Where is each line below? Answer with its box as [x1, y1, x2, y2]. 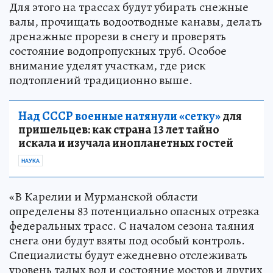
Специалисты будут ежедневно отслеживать [9, 247, 247, 264]
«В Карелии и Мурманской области [9, 188, 198, 205]
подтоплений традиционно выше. [9, 72, 193, 89]
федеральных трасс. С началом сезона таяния [9, 218, 254, 235]
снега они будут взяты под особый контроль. [9, 232, 245, 249]
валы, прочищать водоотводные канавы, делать [9, 13, 262, 30]
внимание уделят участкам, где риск [9, 57, 205, 74]
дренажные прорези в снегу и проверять [9, 28, 226, 45]
